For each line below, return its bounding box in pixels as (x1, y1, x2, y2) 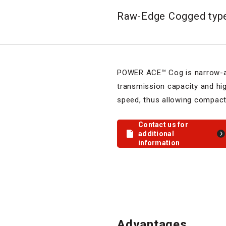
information (138, 139, 180, 147)
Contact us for (138, 121, 188, 129)
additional (138, 130, 174, 138)
